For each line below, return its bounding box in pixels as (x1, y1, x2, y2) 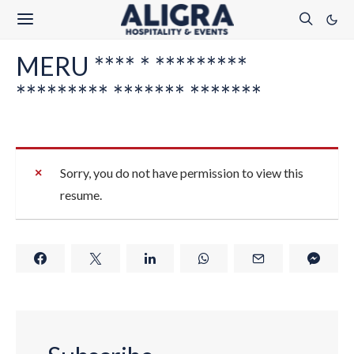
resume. (60, 187, 102, 202)
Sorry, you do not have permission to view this (60, 165, 303, 180)
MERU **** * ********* (16, 51, 247, 81)
